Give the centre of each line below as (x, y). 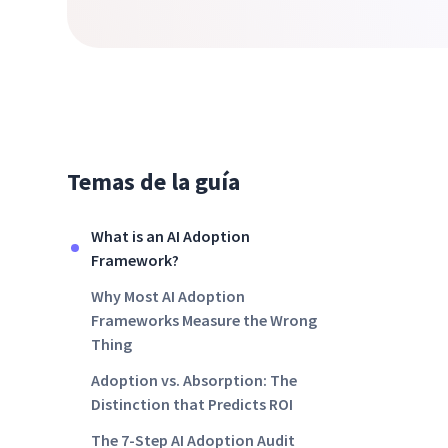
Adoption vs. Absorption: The (194, 380)
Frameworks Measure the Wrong (204, 320)
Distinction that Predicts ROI (192, 404)
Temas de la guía (154, 181)
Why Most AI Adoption (168, 296)
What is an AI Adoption (171, 236)
